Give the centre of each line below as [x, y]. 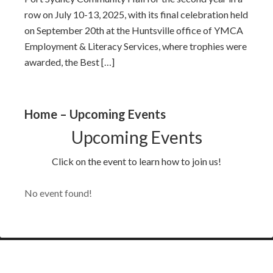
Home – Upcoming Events [95, 114]
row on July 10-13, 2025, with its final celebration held [136, 14]
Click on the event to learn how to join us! [136, 161]
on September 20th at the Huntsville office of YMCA [134, 30]
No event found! [58, 193]
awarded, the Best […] [69, 62]
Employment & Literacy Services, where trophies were [136, 46]
